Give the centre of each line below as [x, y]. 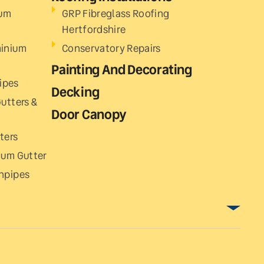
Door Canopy [89, 114]
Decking [75, 92]
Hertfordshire [94, 29]
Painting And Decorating [122, 70]
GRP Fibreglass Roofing [116, 13]
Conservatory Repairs [111, 48]
